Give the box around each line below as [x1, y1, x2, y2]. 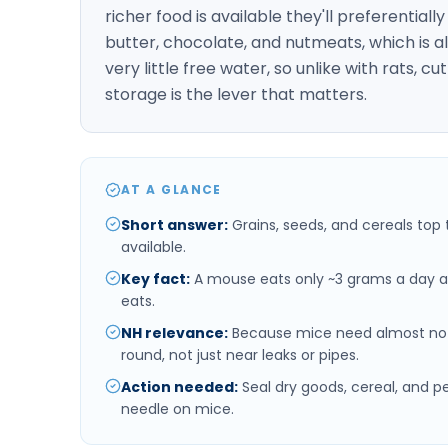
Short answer [121, 214, 224, 235]
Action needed [121, 376, 234, 397]
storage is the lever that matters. [105, 82, 367, 106]
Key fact [121, 268, 186, 289]
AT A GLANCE [121, 180, 222, 198]
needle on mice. [121, 398, 234, 419]
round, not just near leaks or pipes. [121, 344, 359, 365]
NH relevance [121, 322, 224, 343]
